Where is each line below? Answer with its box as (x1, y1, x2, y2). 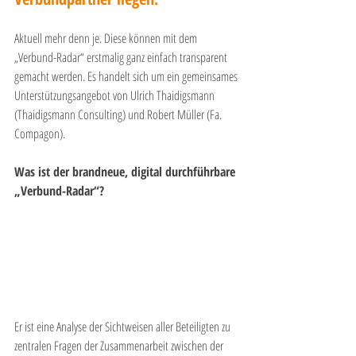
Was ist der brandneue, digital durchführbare (14, 163, 238, 181)
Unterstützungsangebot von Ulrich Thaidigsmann (14, 87, 217, 105)
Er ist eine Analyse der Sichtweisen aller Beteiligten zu (14, 318, 233, 336)
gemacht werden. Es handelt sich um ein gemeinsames (14, 68, 240, 86)
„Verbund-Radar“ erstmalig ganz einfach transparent (14, 48, 230, 67)
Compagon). (14, 125, 65, 143)
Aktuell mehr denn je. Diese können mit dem (14, 29, 199, 48)
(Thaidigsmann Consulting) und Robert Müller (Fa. (14, 106, 224, 124)
